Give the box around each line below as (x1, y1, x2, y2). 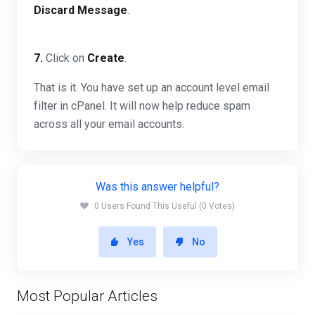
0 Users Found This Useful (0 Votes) (94, 201, 235, 212)
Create (87, 51, 124, 65)
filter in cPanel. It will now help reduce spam (34, 99, 250, 113)
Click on (43, 51, 87, 65)
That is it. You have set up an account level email (34, 81, 269, 95)
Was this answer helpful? (96, 180, 219, 194)
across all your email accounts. (34, 117, 184, 131)
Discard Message (34, 4, 127, 18)
